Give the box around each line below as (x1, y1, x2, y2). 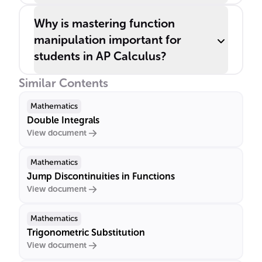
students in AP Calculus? (34, 49, 166, 63)
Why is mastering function (34, 16, 175, 30)
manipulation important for (34, 33, 181, 47)
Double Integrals (27, 115, 99, 126)
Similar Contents (19, 76, 108, 90)
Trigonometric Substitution (27, 227, 145, 238)
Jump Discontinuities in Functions (27, 171, 175, 182)
